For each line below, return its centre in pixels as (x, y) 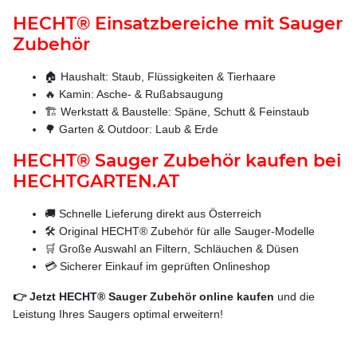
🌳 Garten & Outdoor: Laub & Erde (131, 129)
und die (294, 296)
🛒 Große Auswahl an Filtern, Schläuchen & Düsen (172, 248)
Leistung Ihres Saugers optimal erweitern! (118, 314)
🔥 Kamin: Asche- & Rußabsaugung (134, 94)
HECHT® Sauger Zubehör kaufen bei (177, 160)
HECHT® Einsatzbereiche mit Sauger (178, 23)
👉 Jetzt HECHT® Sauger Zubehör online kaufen (143, 296)
